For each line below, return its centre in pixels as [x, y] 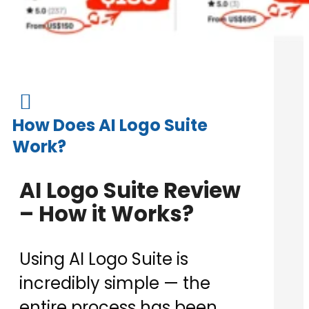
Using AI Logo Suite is [104, 259]
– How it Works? [107, 214]
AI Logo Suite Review [130, 191]
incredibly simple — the [115, 283]
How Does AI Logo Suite [110, 126]
